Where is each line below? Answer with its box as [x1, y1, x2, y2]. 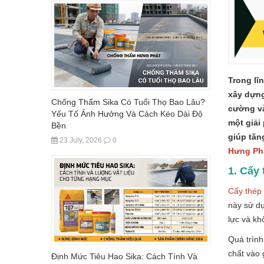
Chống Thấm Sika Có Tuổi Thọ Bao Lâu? [51, 97, 205, 107]
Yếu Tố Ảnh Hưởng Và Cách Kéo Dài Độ [51, 108, 203, 118]
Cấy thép [228, 186, 262, 196]
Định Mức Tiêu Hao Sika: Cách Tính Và [51, 251, 197, 261]
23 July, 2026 [58, 136, 102, 144]
